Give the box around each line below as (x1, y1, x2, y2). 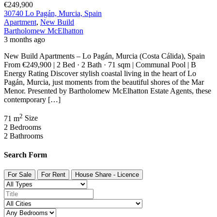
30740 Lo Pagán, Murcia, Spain (4, 9, 102, 18)
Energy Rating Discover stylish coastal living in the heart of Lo (4, 69, 196, 78)
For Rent (41, 171, 65, 179)
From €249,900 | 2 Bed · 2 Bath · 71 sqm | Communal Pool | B (4, 61, 196, 69)
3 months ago (4, 35, 45, 44)
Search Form (4, 150, 47, 159)
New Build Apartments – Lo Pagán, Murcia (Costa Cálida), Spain (4, 52, 205, 61)
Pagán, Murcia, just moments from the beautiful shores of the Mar (4, 78, 204, 87)
